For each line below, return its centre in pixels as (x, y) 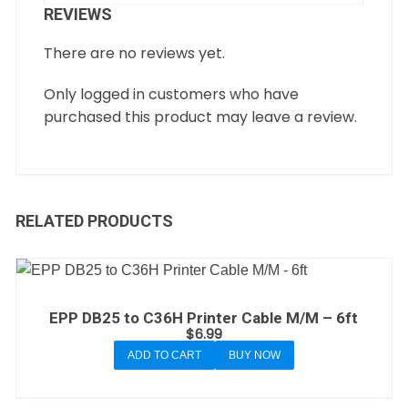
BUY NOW (254, 355)
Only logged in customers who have (172, 94)
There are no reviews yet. (135, 53)
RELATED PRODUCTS (95, 221)
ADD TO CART (164, 355)
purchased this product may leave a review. (201, 117)
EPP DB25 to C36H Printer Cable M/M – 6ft (204, 318)
